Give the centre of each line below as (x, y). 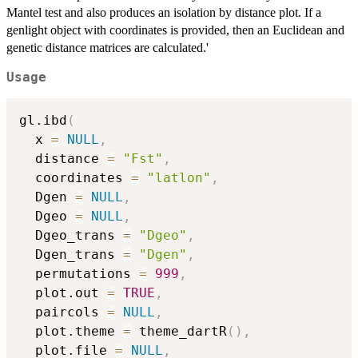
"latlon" (179, 178)
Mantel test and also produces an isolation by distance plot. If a (164, 12)
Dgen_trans (71, 255)
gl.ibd (43, 121)
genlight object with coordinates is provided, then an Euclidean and (175, 30)
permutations (79, 274)
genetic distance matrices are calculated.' (107, 47)
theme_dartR (179, 332)
